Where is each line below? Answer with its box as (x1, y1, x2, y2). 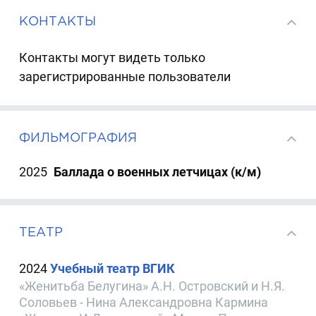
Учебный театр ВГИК (50, 260, 176, 276)
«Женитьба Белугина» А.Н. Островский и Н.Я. (19, 278, 286, 293)
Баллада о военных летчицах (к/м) (54, 164, 262, 179)
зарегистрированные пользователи (19, 68, 231, 84)
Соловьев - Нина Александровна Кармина (19, 294, 269, 310)
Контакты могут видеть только (19, 49, 206, 65)
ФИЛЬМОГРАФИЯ (19, 130, 138, 145)
